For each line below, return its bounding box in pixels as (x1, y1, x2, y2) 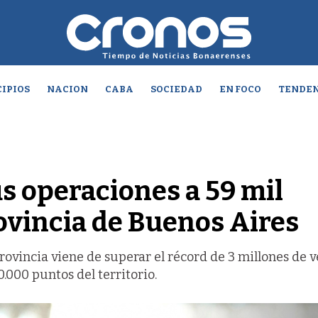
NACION (46, 84, 88, 94)
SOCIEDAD (150, 84, 202, 94)
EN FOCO (219, 84, 261, 94)
